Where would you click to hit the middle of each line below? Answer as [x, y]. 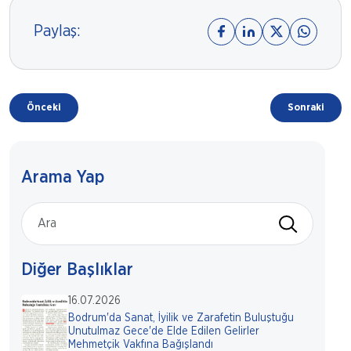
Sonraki [306, 107]
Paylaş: [57, 32]
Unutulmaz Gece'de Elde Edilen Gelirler [164, 331]
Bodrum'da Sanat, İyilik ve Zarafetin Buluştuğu [181, 318]
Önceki [44, 107]
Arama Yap [63, 177]
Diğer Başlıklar [77, 269]
